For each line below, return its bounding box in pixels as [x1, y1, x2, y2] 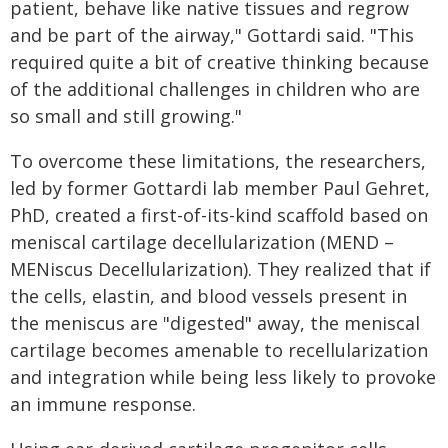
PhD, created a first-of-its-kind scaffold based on [10, 203, 428, 227]
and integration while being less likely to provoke [10, 365, 436, 389]
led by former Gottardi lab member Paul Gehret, [10, 176, 430, 200]
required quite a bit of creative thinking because [10, 50, 429, 74]
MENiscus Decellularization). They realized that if [10, 257, 431, 281]
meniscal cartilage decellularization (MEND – [10, 230, 394, 254]
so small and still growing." [10, 104, 242, 128]
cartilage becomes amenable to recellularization [10, 338, 428, 362]
